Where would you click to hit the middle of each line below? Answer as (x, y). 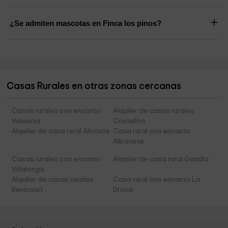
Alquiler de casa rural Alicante (61, 132)
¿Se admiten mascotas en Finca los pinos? (86, 23)
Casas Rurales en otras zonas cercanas (94, 87)
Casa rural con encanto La (156, 180)
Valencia (26, 121)
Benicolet (27, 190)
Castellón (129, 121)
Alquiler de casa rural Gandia (161, 160)
